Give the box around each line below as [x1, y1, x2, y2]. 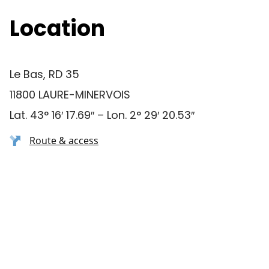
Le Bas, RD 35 [10, 67, 79, 82]
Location [10, 13, 105, 44]
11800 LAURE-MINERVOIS [10, 87, 130, 102]
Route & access [29, 134, 98, 147]
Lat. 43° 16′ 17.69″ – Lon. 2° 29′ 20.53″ [10, 107, 195, 122]
